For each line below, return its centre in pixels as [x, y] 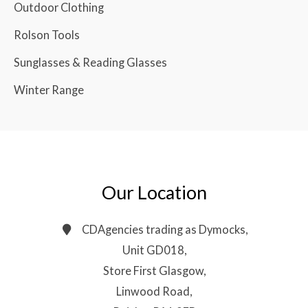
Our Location [154, 192]
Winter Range [49, 89]
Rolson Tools [47, 34]
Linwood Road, [154, 291]
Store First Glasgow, [154, 270]
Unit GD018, [154, 250]
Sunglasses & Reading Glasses [90, 62]
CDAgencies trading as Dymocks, [165, 229]
